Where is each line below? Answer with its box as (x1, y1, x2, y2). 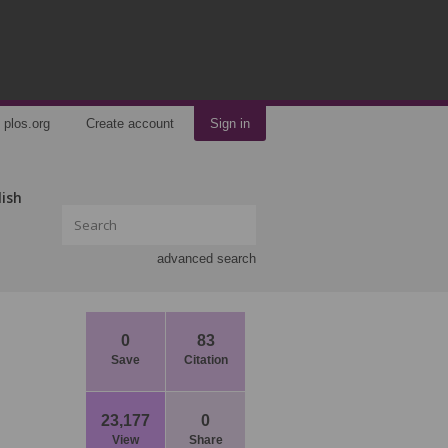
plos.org (4, 116, 50, 131)
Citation (183, 353, 228, 367)
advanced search (157, 251, 256, 266)
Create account (86, 116, 174, 131)
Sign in (210, 116, 250, 131)
